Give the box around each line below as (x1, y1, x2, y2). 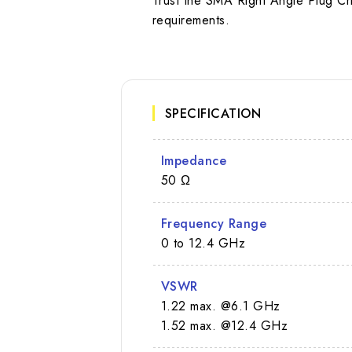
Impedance (160, 151, 227, 170)
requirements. (152, 10, 230, 29)
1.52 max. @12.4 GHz (160, 316, 288, 335)
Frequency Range (160, 214, 267, 233)
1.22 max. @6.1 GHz (160, 296, 280, 315)
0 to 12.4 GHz (160, 233, 246, 252)
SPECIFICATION (164, 104, 262, 123)
